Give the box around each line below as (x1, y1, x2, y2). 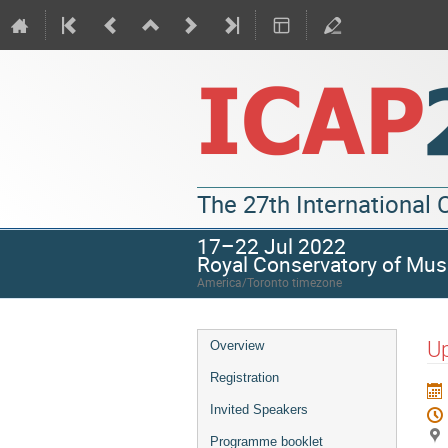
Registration (210, 370, 279, 385)
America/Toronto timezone (197, 274, 342, 290)
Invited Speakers (210, 402, 308, 417)
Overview (210, 338, 264, 353)
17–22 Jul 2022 (197, 231, 346, 260)
